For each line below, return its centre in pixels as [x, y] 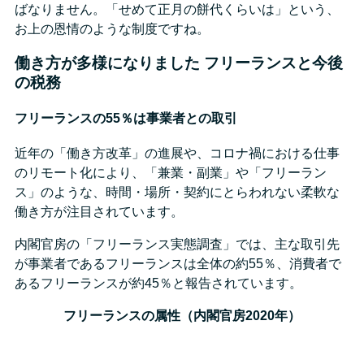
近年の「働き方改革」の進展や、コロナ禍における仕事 [177, 153]
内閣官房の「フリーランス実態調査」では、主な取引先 [177, 244]
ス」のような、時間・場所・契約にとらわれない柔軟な [177, 192]
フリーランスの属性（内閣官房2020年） [182, 315]
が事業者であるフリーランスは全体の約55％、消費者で [178, 263]
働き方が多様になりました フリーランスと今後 [179, 63]
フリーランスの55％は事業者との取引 [126, 118]
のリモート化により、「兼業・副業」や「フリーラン [171, 172]
